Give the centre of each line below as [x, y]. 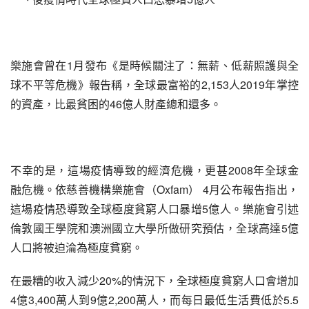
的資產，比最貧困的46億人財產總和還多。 [116, 104]
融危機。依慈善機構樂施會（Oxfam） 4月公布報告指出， [154, 189]
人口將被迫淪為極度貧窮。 [77, 247]
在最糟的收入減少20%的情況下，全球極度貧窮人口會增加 [154, 280]
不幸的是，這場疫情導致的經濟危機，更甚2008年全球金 [154, 170]
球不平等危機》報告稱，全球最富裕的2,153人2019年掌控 [154, 84]
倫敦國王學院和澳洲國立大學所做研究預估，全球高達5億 [154, 228]
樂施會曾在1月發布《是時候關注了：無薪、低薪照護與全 [154, 65]
